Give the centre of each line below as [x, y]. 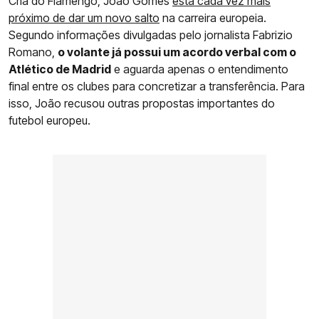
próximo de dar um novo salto [84, 18]
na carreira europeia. [213, 18]
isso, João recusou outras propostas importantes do [142, 104]
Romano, [33, 52]
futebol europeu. [49, 121]
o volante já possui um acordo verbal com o [177, 52]
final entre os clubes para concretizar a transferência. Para [157, 87]
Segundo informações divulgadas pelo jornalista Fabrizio [151, 35]
